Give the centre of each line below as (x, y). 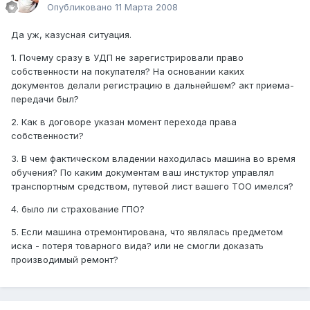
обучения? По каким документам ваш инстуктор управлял (143, 173)
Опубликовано (81, 7)
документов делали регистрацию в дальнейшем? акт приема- (153, 85)
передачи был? (45, 99)
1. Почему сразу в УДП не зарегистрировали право (127, 58)
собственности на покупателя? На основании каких (128, 72)
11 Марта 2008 (146, 7)
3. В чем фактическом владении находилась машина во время (153, 159)
